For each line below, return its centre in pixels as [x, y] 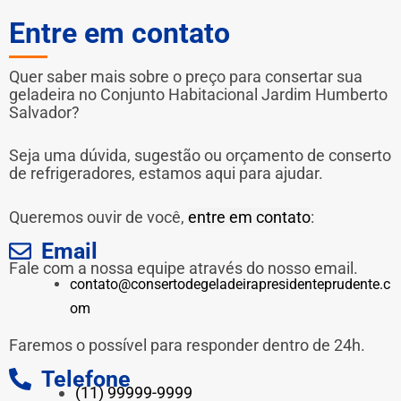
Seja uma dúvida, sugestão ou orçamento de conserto [200, 156]
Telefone [86, 379]
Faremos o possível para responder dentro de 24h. [187, 345]
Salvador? [44, 112]
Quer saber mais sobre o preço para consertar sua [186, 76]
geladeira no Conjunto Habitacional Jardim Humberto [198, 94]
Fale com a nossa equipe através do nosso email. [183, 268]
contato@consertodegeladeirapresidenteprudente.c [230, 284]
